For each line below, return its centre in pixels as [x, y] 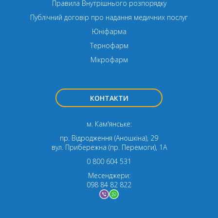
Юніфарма [109, 31]
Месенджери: [109, 175]
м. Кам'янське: [109, 124]
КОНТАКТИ [109, 98]
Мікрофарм [109, 60]
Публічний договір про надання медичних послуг [109, 17]
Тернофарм [109, 45]
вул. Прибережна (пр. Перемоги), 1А [109, 147]
